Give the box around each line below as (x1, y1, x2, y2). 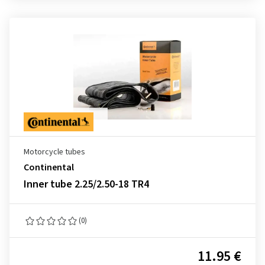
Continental (24, 161, 74, 174)
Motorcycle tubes (24, 146, 85, 158)
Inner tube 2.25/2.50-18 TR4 (24, 177, 149, 192)
